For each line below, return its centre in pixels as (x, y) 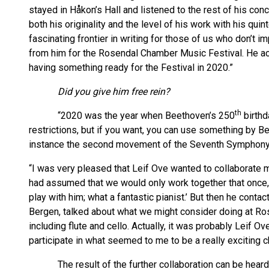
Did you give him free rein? (114, 92)
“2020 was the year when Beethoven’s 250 (132, 116)
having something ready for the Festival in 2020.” (131, 68)
